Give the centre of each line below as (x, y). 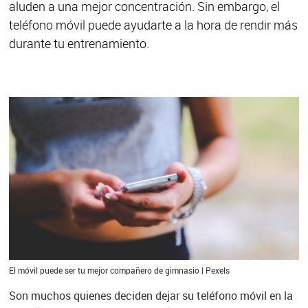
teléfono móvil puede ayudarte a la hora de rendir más (153, 25)
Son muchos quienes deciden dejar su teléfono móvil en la (151, 296)
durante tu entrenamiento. (79, 43)
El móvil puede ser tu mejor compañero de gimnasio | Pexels (119, 271)
